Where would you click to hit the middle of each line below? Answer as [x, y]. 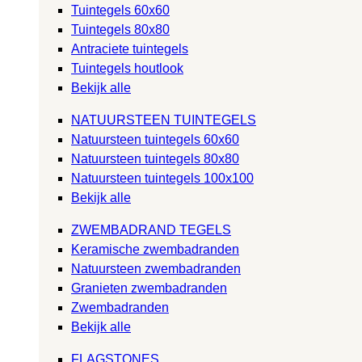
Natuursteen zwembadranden [156, 268]
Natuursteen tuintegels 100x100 [162, 178]
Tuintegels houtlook [127, 68]
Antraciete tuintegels [130, 48]
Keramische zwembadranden [155, 249]
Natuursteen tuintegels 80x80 [155, 158]
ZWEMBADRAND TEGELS [151, 229]
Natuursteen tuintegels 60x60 [155, 139]
